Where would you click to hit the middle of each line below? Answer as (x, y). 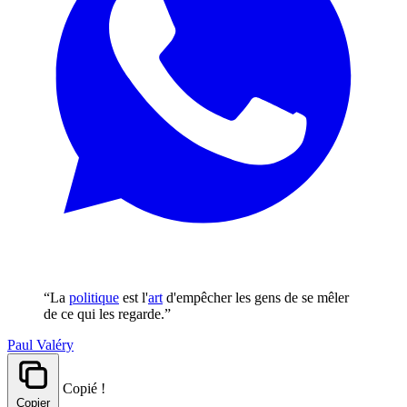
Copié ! (84, 388)
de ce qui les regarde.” (107, 313)
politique (94, 297)
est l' (134, 297)
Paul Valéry (40, 344)
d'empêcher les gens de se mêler (256, 297)
